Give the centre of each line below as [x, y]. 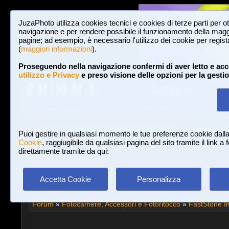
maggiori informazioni [56, 49]
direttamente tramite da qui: [64, 151]
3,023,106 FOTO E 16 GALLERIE [170, 108]
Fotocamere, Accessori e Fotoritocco [121, 204]
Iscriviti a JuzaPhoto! [127, 133]
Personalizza [158, 179]
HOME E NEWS [63, 110]
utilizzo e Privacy [49, 75]
